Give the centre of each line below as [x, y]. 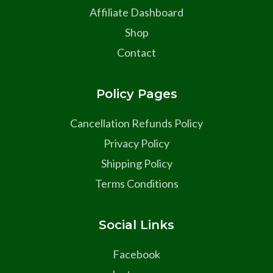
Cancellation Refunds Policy [136, 123]
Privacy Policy [136, 144]
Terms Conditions [136, 184]
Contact [136, 53]
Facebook [136, 254]
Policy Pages [136, 94]
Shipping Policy [136, 164]
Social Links [136, 225]
